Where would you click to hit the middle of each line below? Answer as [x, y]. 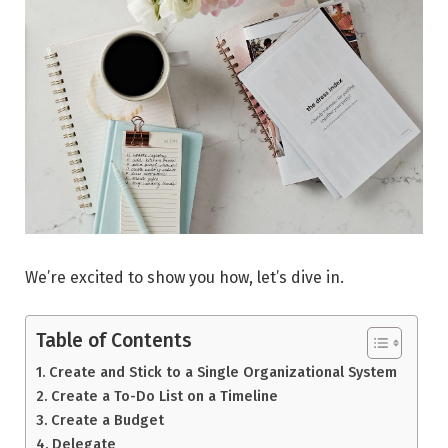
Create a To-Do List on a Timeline [164, 396]
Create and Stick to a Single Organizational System [222, 372]
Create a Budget [107, 420]
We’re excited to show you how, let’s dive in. [184, 277]
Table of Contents [114, 341]
